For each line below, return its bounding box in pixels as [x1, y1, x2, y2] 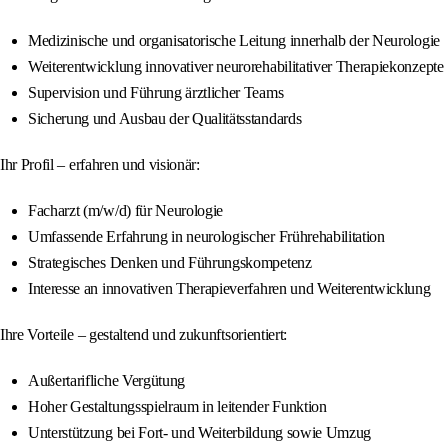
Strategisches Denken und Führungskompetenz [28, 254, 312, 272]
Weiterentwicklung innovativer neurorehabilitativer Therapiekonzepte [28, 58, 444, 76]
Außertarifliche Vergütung [28, 372, 185, 390]
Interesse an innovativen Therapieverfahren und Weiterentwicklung [28, 280, 431, 298]
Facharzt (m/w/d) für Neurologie [28, 202, 224, 220]
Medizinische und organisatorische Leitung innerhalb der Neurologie [28, 32, 440, 50]
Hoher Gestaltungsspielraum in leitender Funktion [28, 398, 327, 416]
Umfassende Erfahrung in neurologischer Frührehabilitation [28, 228, 385, 246]
